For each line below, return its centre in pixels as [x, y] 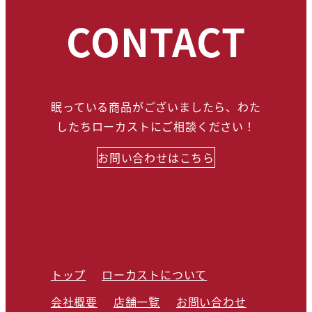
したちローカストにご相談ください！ [156, 126]
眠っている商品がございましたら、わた [156, 107]
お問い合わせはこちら [156, 158]
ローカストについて [155, 275]
